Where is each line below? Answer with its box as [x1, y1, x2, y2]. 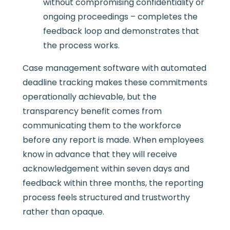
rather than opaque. [22, 206, 104, 218]
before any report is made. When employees [22, 134, 204, 146]
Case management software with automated [22, 62, 206, 74]
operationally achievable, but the [22, 91, 157, 103]
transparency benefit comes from [22, 105, 162, 118]
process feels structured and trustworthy [22, 191, 190, 204]
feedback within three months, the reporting [22, 177, 203, 189]
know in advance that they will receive [22, 148, 177, 161]
